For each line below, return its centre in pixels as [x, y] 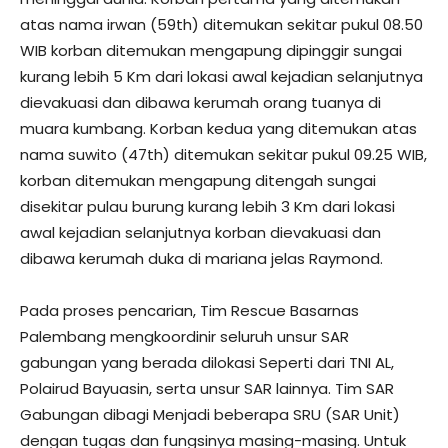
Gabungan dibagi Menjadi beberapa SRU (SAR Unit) [210, 414]
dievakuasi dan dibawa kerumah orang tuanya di [200, 102]
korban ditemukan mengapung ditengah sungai [198, 180]
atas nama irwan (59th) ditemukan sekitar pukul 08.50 [221, 24]
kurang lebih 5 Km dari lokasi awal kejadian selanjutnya [221, 76]
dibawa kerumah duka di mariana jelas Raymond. [201, 258]
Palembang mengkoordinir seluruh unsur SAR [184, 336]
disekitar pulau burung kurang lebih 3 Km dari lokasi [207, 206]
